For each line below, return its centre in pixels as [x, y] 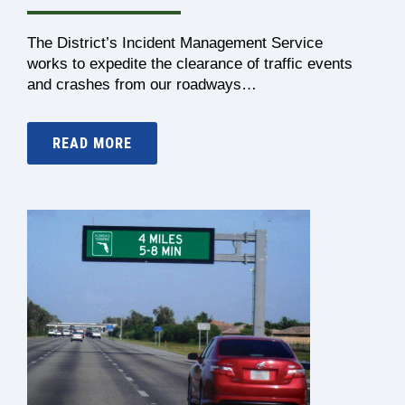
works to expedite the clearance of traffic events [190, 64]
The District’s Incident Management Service [175, 43]
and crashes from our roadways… [142, 85]
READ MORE [92, 143]
